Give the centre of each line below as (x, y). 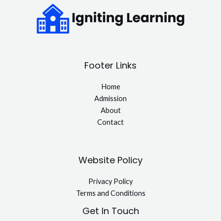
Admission (110, 99)
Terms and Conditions (110, 193)
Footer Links (110, 66)
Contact (110, 122)
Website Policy (110, 160)
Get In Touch (110, 211)
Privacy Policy (110, 182)
